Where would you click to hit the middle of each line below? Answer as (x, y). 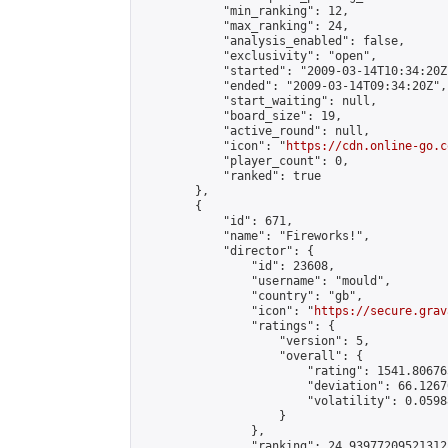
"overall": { (251, 356)
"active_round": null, (254, 131)
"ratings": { (237, 326)
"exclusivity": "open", (258, 56)
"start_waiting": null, (258, 101)
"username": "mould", (265, 281)
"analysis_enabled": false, (272, 41)
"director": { (226, 251)
